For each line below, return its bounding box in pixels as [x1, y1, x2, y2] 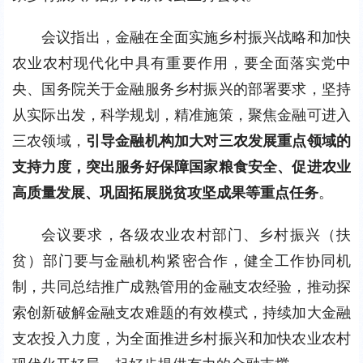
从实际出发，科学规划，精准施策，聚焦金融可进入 [12, 106, 351, 123]
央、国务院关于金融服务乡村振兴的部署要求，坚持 [12, 80, 351, 97]
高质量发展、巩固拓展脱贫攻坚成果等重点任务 [12, 184, 318, 201]
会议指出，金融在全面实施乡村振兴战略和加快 [41, 28, 351, 45]
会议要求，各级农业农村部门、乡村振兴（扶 [41, 226, 351, 243]
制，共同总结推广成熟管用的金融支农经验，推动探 [12, 278, 351, 295]
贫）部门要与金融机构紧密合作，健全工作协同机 [12, 252, 351, 269]
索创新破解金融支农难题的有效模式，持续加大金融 [12, 304, 351, 321]
